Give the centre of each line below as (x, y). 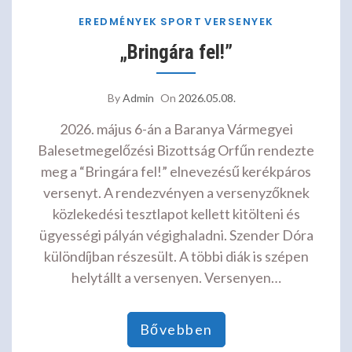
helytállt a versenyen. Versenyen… (176, 277)
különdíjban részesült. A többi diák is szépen (176, 256)
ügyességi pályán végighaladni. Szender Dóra (176, 235)
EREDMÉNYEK (118, 21)
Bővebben (176, 329)
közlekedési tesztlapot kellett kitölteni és (176, 213)
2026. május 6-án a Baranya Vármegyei (176, 128)
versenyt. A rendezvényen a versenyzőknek (176, 192)
